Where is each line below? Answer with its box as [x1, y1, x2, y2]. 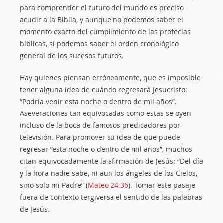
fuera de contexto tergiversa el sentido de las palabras [20, 192, 202, 202]
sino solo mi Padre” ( [20, 180, 88, 190]
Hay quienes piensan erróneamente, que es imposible [20, 73, 201, 82]
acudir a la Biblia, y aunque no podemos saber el [20, 15, 183, 24]
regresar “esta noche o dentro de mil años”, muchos [20, 144, 192, 154]
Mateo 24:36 [88, 180, 128, 190]
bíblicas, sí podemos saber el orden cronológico [20, 39, 179, 48]
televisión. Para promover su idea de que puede [20, 132, 180, 142]
